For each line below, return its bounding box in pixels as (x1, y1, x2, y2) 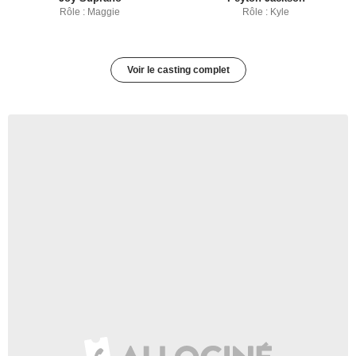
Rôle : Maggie (60, 6, 121, 18)
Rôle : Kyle (242, 6, 290, 18)
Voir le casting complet (126, 64, 230, 76)
